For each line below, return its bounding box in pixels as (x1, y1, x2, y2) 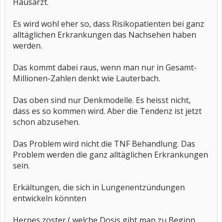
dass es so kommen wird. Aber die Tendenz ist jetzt (13, 106, 202, 116)
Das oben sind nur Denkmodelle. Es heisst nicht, (13, 95, 191, 106)
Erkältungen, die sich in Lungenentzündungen (13, 182, 185, 193)
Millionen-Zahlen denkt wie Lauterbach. (13, 73, 160, 84)
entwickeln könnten (13, 193, 86, 204)
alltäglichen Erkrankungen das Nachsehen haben (13, 29, 196, 40)
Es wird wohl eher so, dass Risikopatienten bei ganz (13, 18, 204, 29)
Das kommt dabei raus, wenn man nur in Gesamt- (13, 62, 197, 73)
